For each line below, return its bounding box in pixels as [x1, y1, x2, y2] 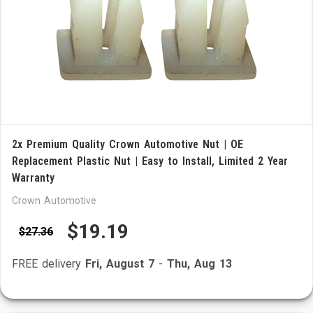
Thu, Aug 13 [167, 257, 232, 270]
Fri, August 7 [85, 257, 154, 270]
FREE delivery [12, 257, 85, 270]
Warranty [12, 171, 54, 184]
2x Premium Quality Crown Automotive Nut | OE [12, 138, 243, 151]
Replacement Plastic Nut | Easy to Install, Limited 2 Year [12, 154, 288, 168]
